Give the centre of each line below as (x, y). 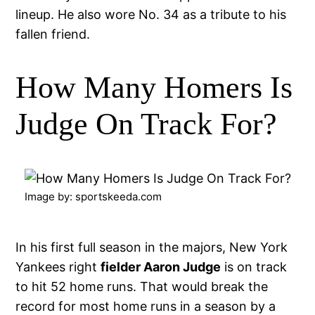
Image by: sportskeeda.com (93, 196)
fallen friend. (53, 34)
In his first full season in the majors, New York (152, 247)
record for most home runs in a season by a (146, 306)
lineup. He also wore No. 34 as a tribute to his (151, 14)
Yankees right (58, 266)
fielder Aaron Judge (161, 266)
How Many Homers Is (154, 88)
